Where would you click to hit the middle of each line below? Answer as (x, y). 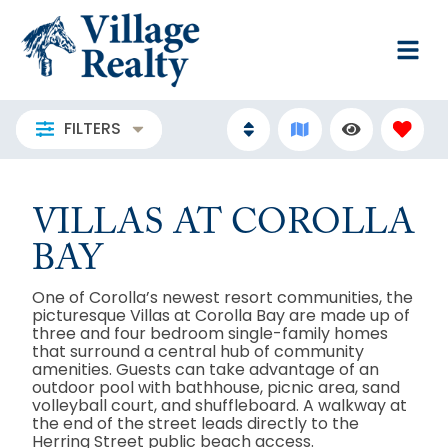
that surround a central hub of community (198, 351)
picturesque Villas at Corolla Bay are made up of (221, 315)
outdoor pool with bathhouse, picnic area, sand (216, 387)
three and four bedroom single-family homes (210, 333)
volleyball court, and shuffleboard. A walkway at (219, 405)
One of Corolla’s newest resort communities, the (222, 297)
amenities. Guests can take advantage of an (205, 369)
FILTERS (92, 129)
